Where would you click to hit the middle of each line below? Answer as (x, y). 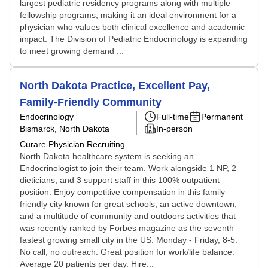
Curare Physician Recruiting (72, 144)
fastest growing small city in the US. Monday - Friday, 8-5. (129, 240)
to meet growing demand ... (72, 51)
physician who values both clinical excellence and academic (132, 27)
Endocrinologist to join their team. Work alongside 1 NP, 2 (128, 168)
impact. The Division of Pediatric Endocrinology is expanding (134, 39)
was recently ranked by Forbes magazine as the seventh (127, 228)
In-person (174, 129)
